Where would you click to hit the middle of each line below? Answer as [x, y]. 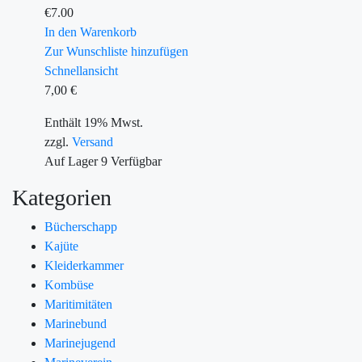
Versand [93, 142]
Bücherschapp [81, 227]
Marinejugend [80, 343]
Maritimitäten [78, 304]
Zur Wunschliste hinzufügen [116, 51]
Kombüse [69, 285]
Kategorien [62, 198]
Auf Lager [71, 161]
